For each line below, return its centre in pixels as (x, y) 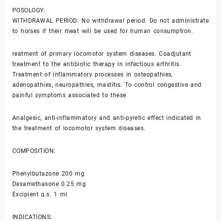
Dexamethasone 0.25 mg (49, 184)
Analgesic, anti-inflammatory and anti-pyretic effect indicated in (107, 118)
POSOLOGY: (29, 11)
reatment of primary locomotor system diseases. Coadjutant (102, 54)
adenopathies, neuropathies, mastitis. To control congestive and (107, 85)
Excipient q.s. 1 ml (40, 195)
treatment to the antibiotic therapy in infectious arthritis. (97, 64)
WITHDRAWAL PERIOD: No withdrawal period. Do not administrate (111, 21)
